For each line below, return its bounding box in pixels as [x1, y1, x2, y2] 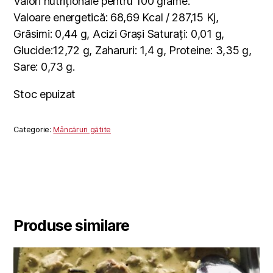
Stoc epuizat [13, 88, 76, 101]
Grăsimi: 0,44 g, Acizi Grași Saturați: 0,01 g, [13, 27, 224, 41]
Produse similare [13, 216, 129, 235]
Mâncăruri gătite [53, 124, 112, 134]
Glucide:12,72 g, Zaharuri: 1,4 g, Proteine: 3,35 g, [13, 44, 252, 57]
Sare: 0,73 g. [13, 60, 75, 74]
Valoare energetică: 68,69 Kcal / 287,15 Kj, [13, 11, 219, 24]
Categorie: [13, 124, 54, 134]
